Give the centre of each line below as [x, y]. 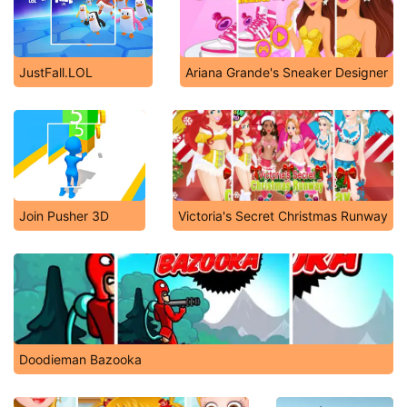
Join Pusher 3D [64, 216]
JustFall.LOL [56, 72]
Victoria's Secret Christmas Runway [283, 216]
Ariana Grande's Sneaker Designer [287, 72]
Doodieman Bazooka [80, 359]
